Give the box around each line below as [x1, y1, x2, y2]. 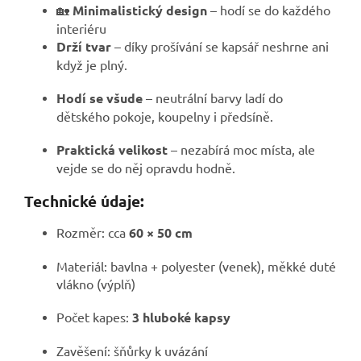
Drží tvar [56, 38, 111, 56]
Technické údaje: [24, 191, 144, 212]
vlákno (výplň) [56, 275, 135, 292]
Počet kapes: [56, 308, 132, 325]
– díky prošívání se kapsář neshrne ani [111, 38, 329, 55]
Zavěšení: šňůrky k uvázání [56, 342, 208, 359]
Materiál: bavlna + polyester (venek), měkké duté [56, 257, 336, 274]
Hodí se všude [56, 89, 143, 107]
